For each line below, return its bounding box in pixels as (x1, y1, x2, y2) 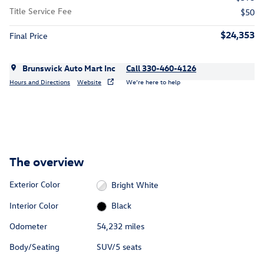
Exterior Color (9, 179, 60, 190)
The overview (9, 153, 84, 169)
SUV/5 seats (96, 241, 141, 253)
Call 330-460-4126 (126, 62, 196, 74)
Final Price (9, 30, 48, 42)
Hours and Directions (9, 77, 70, 86)
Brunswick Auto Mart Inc (22, 62, 115, 74)
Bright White (111, 179, 159, 190)
